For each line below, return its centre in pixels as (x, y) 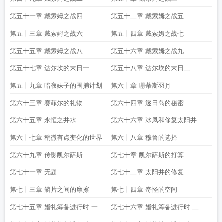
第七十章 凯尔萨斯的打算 (147, 155)
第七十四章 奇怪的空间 (144, 190)
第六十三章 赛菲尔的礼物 (46, 103)
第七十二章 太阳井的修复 (147, 172)
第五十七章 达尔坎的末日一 (50, 68)
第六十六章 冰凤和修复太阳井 (154, 120)
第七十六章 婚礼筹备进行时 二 (155, 207)
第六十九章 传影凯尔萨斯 (46, 155)
